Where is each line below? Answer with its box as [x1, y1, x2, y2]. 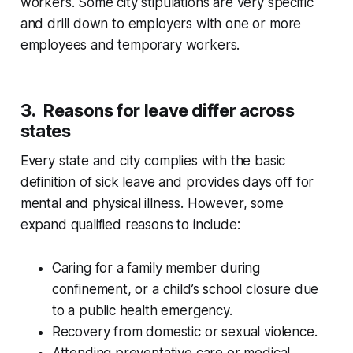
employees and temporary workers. [20, 37, 240, 54]
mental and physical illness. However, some [20, 195, 284, 212]
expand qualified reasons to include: [20, 217, 240, 233]
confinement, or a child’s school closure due [51, 281, 319, 298]
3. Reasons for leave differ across [20, 100, 295, 121]
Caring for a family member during [51, 260, 261, 277]
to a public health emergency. [51, 303, 232, 319]
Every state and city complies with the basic [20, 153, 286, 169]
